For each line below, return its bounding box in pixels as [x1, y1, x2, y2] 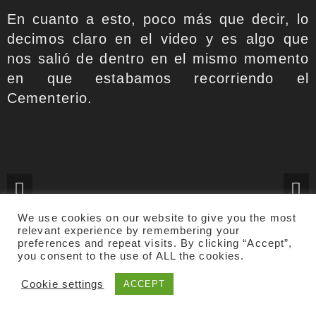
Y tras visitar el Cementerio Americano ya [7, 286, 309, 302]
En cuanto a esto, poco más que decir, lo [7, 11, 309, 28]
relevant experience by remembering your [18, 225, 240, 236]
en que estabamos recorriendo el [7, 71, 309, 87]
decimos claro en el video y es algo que [7, 31, 309, 47]
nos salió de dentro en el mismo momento [7, 51, 309, 67]
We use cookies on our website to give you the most [18, 212, 297, 224]
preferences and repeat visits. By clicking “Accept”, [18, 238, 293, 249]
